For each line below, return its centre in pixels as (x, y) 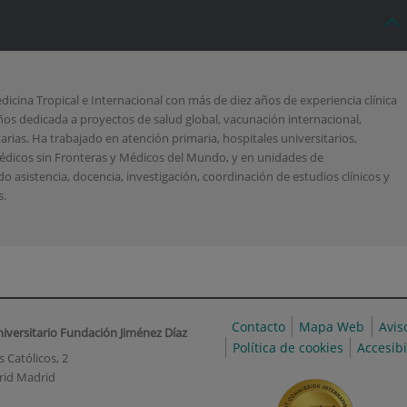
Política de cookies (288, 347)
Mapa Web (332, 327)
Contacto (259, 327)
